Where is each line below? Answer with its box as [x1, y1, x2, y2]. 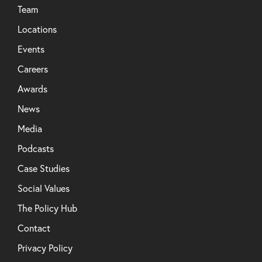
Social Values [18, 182, 70, 194]
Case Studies [18, 162, 70, 174]
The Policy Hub [18, 202, 77, 214]
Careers [18, 63, 48, 75]
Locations [18, 23, 57, 35]
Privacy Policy [18, 242, 73, 254]
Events [18, 43, 44, 55]
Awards [18, 82, 47, 95]
